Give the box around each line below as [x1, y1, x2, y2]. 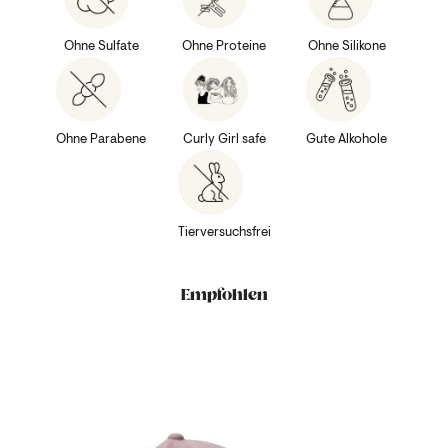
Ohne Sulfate [63, 39, 139, 53]
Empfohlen [180, 283, 268, 307]
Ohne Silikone [307, 39, 386, 53]
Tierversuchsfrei [177, 225, 271, 239]
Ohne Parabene [56, 132, 147, 146]
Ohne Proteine [182, 39, 266, 53]
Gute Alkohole [306, 132, 388, 146]
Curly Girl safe [182, 132, 266, 146]
